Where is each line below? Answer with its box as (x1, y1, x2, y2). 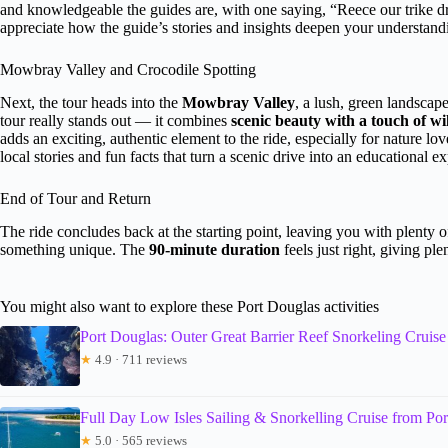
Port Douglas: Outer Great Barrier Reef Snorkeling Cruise (80, 327, 446, 345)
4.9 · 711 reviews (92, 351, 187, 367)
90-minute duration (149, 240, 280, 258)
